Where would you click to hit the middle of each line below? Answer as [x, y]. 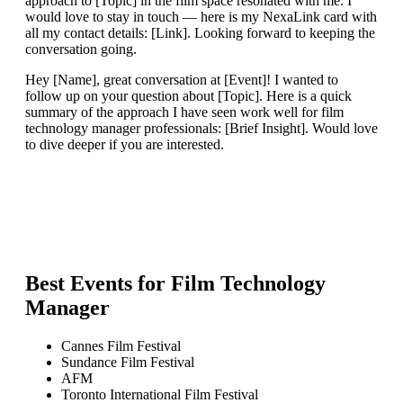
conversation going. [81, 49]
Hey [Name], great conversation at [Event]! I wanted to [182, 80]
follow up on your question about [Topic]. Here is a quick [188, 96]
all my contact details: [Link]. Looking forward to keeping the [200, 33]
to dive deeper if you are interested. [125, 145]
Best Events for [98, 284]
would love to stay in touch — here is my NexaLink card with [201, 17]
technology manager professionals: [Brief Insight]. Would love [201, 129]
